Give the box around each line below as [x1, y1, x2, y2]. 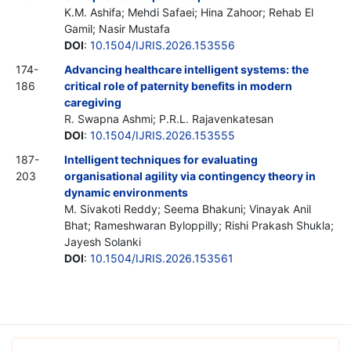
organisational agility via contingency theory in [64, 168, 316, 183]
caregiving [64, 95, 121, 109]
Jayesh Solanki [64, 234, 141, 248]
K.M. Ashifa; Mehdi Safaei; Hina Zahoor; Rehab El [64, 5, 313, 19]
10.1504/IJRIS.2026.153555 [90, 128, 235, 142]
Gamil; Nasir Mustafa [64, 21, 170, 35]
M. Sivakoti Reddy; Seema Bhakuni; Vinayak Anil [64, 201, 311, 215]
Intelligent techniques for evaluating [64, 152, 258, 166]
